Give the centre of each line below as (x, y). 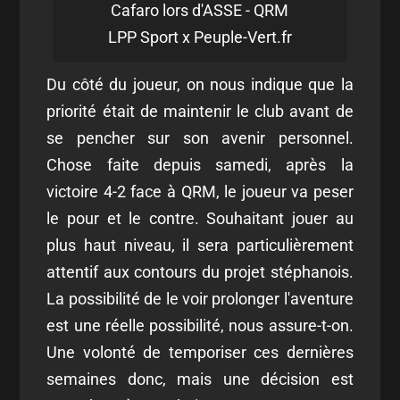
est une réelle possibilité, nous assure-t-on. (200, 326)
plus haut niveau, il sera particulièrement (200, 246)
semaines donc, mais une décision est (200, 379)
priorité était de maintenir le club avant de (200, 112)
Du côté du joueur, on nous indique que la (200, 85)
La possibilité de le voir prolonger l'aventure (200, 299)
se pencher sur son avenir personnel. (200, 138)
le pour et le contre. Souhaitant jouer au (200, 219)
